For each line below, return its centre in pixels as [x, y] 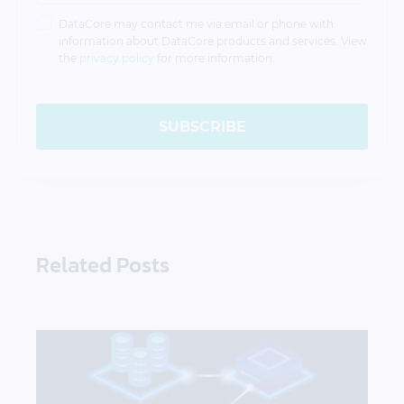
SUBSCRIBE [202, 126]
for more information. [215, 58]
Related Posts [103, 264]
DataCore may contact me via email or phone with [196, 23]
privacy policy [117, 58]
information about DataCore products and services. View [213, 41]
